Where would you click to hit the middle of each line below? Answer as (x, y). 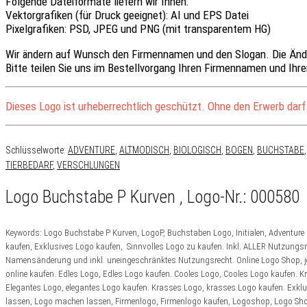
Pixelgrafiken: (37, 29)
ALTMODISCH (144, 150)
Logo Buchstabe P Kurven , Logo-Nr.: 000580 (152, 197)
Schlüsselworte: (37, 150)
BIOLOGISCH (197, 150)
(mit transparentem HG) (217, 29)
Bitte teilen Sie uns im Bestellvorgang (92, 68)
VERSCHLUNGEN (88, 165)
